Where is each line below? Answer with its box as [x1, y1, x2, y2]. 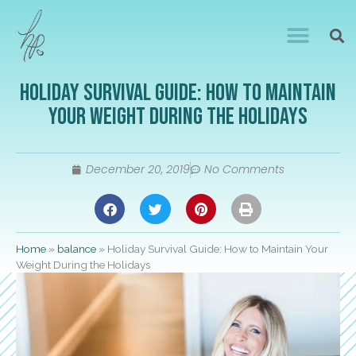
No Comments [203, 161, 284, 177]
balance [57, 242, 96, 256]
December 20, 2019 [85, 161, 190, 177]
